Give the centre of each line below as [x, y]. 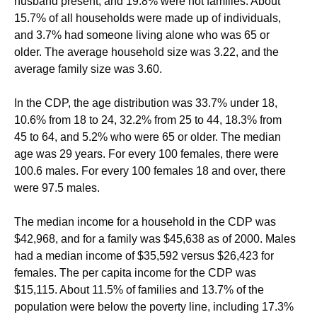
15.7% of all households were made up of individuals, [148, 18]
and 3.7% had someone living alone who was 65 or [142, 35]
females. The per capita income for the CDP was [135, 273]
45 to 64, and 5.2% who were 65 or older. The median [148, 137]
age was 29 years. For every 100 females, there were [146, 154]
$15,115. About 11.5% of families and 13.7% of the [139, 290]
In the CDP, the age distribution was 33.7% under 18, [146, 103]
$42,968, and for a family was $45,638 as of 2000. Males [155, 239]
